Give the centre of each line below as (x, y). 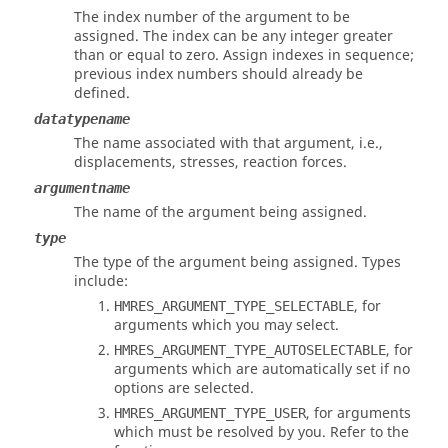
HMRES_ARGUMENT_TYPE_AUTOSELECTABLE (250, 350)
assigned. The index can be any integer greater (233, 37)
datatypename (82, 119)
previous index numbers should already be (218, 75)
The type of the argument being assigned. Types (237, 263)
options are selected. (184, 389)
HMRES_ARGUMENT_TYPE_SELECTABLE (234, 306)
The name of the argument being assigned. (220, 213)
